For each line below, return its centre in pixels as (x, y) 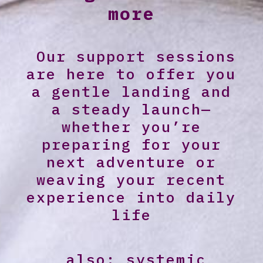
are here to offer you (131, 74)
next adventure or (131, 162)
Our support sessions (131, 56)
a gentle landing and (131, 91)
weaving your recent (131, 179)
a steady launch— (131, 109)
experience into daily (131, 197)
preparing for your (131, 144)
